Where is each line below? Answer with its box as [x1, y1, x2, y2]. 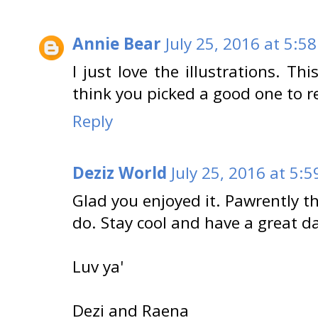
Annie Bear [72, 33, 161, 55]
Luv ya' [72, 255, 124, 278]
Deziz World [72, 161, 167, 184]
